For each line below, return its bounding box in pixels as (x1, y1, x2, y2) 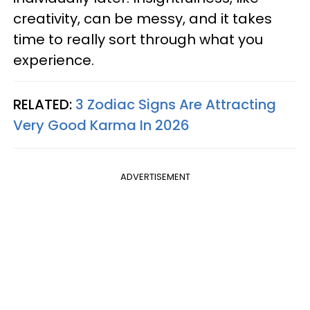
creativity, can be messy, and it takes (13, 9, 272, 29)
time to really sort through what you (13, 30, 263, 50)
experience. (13, 51, 98, 71)
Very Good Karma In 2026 (13, 116, 190, 136)
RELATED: (13, 95, 75, 115)
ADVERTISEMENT (120, 170, 190, 184)
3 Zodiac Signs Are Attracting (75, 95, 276, 115)
